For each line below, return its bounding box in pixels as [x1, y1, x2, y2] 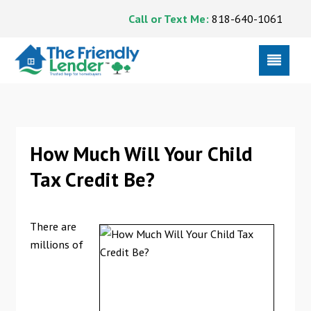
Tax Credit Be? [29, 166, 155, 192]
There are [29, 219, 76, 234]
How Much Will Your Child [29, 140, 253, 167]
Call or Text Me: [128, 11, 209, 26]
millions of [29, 237, 83, 252]
